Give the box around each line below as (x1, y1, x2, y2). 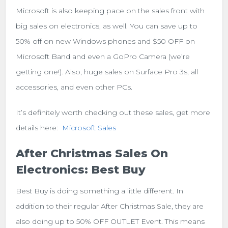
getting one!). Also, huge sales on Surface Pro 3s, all (16, 67, 198, 76)
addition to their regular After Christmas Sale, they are (16, 201, 204, 211)
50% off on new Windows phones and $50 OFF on (16, 36, 195, 46)
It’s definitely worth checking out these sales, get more (16, 107, 211, 117)
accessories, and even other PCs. (16, 82, 133, 92)
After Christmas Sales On (16, 146, 168, 160)
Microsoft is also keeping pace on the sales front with (16, 6, 205, 15)
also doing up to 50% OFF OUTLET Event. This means (16, 216, 205, 226)
